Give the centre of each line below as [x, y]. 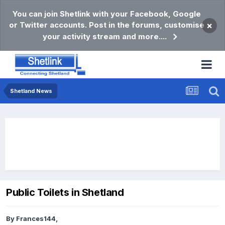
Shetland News [31, 91]
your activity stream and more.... [105, 36]
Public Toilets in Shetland [65, 193]
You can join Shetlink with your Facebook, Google [106, 14]
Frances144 [36, 219]
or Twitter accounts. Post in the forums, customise [106, 25]
